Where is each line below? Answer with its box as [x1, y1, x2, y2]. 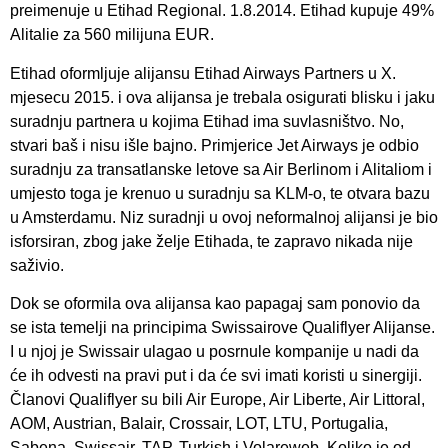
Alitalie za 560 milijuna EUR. [10, 26, 214, 44]
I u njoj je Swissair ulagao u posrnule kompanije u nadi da [10, 343, 419, 361]
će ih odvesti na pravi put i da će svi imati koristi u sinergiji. [10, 367, 422, 385]
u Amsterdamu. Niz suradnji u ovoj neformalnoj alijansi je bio [10, 208, 438, 226]
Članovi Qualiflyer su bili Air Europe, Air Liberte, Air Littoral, [10, 391, 425, 409]
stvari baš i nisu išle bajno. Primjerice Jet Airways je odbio [10, 136, 419, 154]
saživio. [10, 256, 64, 274]
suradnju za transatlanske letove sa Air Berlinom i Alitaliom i [10, 160, 432, 178]
